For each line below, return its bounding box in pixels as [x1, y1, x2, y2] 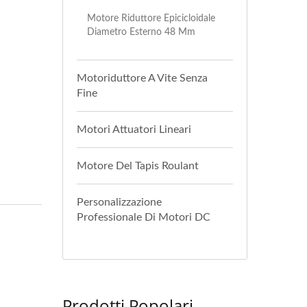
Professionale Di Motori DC [77, 212, 210, 223]
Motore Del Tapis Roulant [77, 160, 199, 171]
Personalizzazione [77, 197, 162, 208]
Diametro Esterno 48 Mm [87, 27, 195, 37]
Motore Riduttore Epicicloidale [87, 13, 215, 23]
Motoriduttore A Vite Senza [77, 73, 208, 84]
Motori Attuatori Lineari [77, 124, 191, 135]
